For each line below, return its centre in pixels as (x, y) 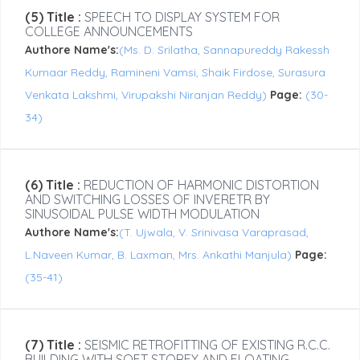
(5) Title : (53, 17)
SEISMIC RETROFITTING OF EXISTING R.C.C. (206, 345)
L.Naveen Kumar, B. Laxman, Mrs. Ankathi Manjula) (160, 255)
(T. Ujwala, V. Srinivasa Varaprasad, (214, 233)
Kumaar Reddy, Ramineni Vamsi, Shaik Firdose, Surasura (175, 73)
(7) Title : (53, 345)
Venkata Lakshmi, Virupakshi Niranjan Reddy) (147, 95)
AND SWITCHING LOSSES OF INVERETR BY (147, 200)
